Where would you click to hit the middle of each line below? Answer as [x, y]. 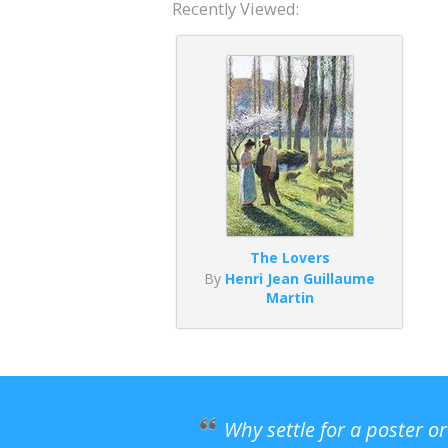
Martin [289, 298]
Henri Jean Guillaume [300, 279]
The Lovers [289, 258]
